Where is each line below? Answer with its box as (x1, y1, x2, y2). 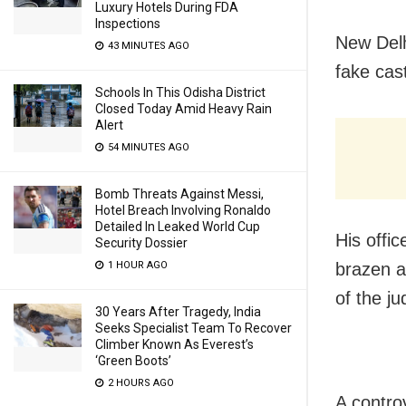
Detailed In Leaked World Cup (95, 219, 260, 234)
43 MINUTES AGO (105, 40, 189, 52)
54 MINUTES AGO (105, 141, 189, 153)
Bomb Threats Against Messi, (95, 187, 264, 201)
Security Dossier (95, 236, 188, 250)
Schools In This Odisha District (95, 85, 266, 100)
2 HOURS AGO (105, 377, 174, 389)
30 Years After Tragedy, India (95, 304, 261, 319)
